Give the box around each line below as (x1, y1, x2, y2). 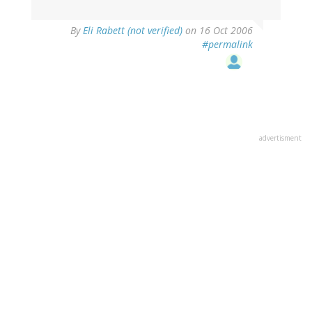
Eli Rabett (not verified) (83, 24, 182, 38)
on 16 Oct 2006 (182, 24, 253, 38)
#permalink (202, 38, 253, 52)
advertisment (259, 133, 302, 143)
